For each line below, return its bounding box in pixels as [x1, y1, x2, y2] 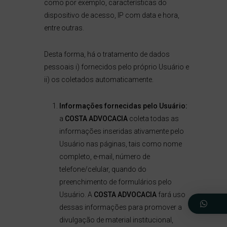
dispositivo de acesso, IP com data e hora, [44, 11, 179, 19]
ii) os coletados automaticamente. [44, 75, 154, 84]
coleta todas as [127, 115, 179, 123]
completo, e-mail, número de [59, 153, 150, 161]
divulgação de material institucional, [59, 216, 173, 224]
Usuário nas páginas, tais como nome [59, 140, 182, 148]
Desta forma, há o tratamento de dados [44, 50, 170, 58]
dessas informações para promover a [59, 203, 182, 211]
